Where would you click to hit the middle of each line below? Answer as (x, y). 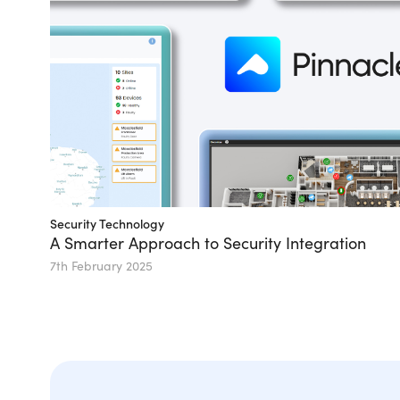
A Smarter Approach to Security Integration (208, 243)
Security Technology (107, 223)
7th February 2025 (101, 266)
